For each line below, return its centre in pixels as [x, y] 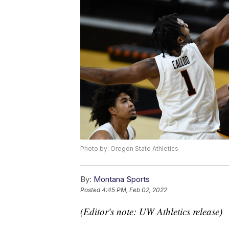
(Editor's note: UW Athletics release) [151, 212]
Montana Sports [122, 179]
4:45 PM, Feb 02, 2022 [134, 190]
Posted [91, 190]
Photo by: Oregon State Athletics [129, 149]
